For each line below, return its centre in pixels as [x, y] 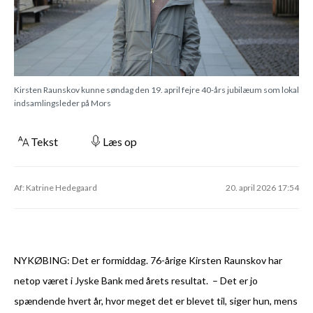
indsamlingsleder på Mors [63, 103]
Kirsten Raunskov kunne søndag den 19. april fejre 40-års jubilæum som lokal [156, 89]
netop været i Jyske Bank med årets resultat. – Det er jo [136, 280]
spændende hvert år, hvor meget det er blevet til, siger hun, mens [156, 300]
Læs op [120, 141]
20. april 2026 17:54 [262, 187]
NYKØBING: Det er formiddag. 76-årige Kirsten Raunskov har [148, 260]
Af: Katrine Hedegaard [56, 187]
